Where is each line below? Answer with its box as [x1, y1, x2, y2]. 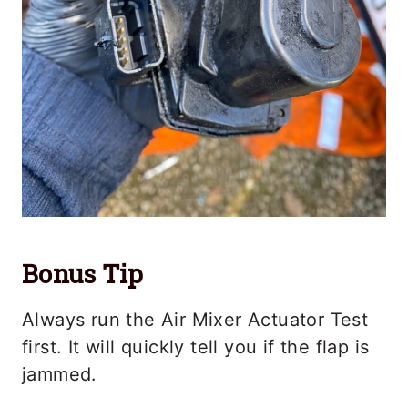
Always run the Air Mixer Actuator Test [22, 309, 369, 331]
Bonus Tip [22, 257, 144, 291]
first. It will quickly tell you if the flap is [22, 336, 370, 359]
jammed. [22, 363, 97, 386]
